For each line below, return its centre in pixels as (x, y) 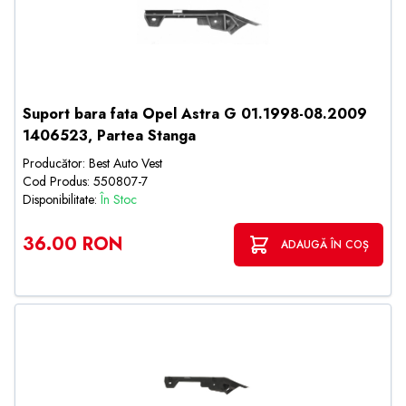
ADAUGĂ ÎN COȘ (325, 245)
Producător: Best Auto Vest (92, 163)
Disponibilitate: (62, 199)
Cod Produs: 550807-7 (85, 181)
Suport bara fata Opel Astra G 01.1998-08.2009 (195, 114)
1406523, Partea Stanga (109, 135)
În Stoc (119, 199)
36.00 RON (72, 244)
